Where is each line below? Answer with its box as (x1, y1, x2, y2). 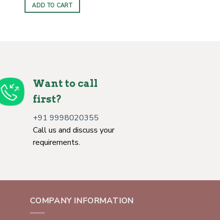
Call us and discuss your (33, 124, 114, 136)
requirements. (33, 137, 80, 148)
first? (33, 93, 62, 105)
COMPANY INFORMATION (30, 195, 134, 206)
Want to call (33, 77, 98, 89)
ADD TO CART (32, 1, 73, 10)
